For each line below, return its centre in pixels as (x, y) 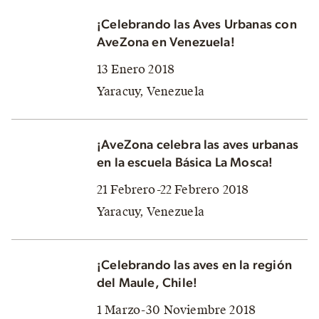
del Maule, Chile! (147, 283)
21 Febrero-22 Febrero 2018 (173, 189)
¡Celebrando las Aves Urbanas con (197, 25)
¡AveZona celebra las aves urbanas (198, 145)
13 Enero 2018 (136, 69)
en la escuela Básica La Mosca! (185, 163)
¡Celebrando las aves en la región (194, 265)
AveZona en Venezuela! (166, 42)
